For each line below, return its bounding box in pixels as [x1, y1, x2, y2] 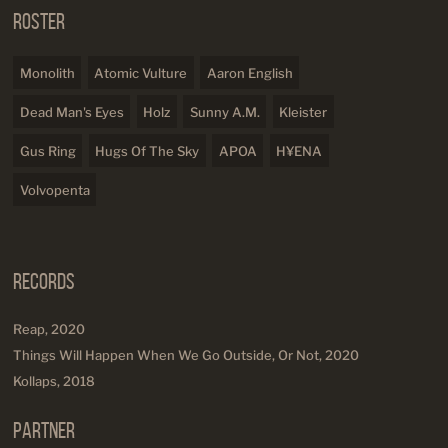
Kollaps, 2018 [13, 373, 95, 390]
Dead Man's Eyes [19, 103, 124, 120]
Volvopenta [19, 181, 90, 198]
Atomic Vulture [94, 64, 187, 81]
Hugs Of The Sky [95, 142, 199, 159]
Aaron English [206, 64, 293, 81]
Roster [13, 7, 65, 34]
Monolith [19, 64, 75, 81]
